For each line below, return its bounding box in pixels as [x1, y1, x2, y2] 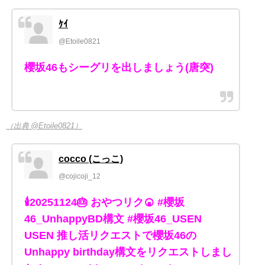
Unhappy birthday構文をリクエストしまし [24, 247, 232, 258]
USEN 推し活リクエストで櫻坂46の [24, 230, 196, 241]
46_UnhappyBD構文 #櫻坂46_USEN [24, 214, 202, 225]
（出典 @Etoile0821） [6, 122, 82, 130]
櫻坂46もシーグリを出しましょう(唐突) [24, 62, 214, 73]
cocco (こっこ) [59, 154, 123, 164]
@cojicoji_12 [59, 173, 101, 180]
